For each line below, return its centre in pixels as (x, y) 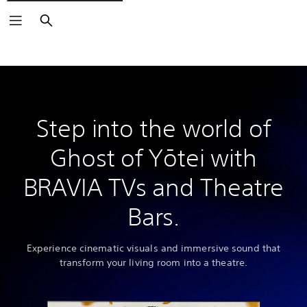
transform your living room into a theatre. (153, 262)
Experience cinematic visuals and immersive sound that (153, 248)
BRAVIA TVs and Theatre (153, 187)
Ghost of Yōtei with (153, 158)
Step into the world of (153, 128)
